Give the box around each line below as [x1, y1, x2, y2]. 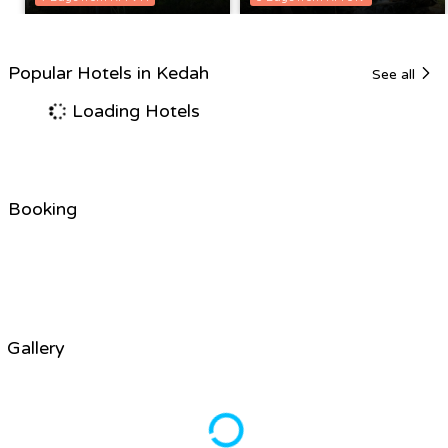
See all [371, 65, 419, 83]
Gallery [7, 336, 65, 359]
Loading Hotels [67, 99, 200, 122]
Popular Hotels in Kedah [8, 61, 209, 84]
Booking [8, 197, 77, 220]
